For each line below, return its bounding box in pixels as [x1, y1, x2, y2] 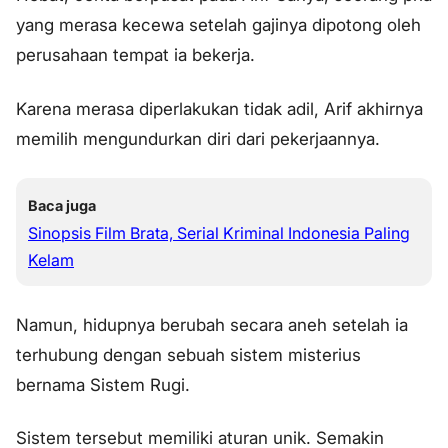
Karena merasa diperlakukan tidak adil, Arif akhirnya [16, 98, 423, 119]
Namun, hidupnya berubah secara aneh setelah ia [16, 314, 408, 335]
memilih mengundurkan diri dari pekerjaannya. [16, 128, 380, 149]
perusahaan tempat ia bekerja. [16, 45, 255, 66]
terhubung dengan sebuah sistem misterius [16, 344, 361, 365]
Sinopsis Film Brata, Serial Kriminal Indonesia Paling [28, 222, 410, 243]
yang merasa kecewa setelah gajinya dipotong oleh [16, 15, 421, 36]
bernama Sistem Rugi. [16, 374, 190, 395]
